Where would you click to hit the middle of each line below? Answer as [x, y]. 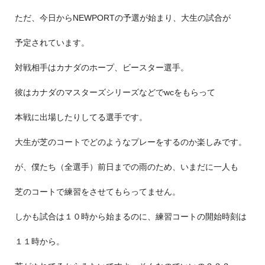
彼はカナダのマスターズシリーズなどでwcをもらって [115, 92]
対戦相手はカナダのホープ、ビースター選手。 [102, 67]
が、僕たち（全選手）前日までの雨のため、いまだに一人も [127, 167]
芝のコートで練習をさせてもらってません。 [98, 191]
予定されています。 [52, 42]
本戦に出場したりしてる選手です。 [81, 117]
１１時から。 [40, 241]
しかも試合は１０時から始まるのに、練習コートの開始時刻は [131, 216]
